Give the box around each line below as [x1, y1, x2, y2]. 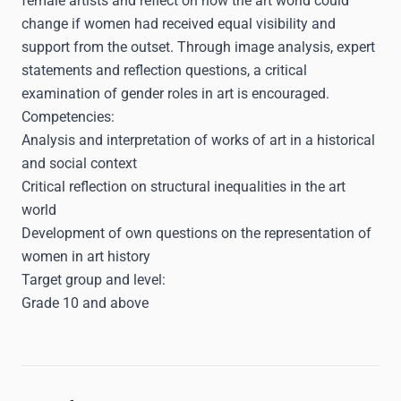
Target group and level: [21, 271, 166, 288]
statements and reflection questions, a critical [21, 62, 307, 79]
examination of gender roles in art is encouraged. [21, 85, 329, 102]
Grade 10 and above [21, 294, 149, 311]
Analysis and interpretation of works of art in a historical [21, 132, 375, 149]
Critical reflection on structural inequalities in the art [21, 178, 346, 195]
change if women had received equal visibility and [21, 15, 336, 32]
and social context [21, 155, 137, 172]
